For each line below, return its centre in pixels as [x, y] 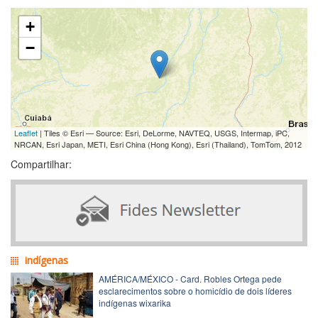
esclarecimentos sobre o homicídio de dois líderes [195, 290]
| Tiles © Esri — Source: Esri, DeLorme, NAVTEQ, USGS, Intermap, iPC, [164, 132]
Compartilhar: [41, 164]
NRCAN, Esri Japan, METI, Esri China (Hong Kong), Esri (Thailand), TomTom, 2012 [158, 144]
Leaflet [26, 132]
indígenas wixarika [135, 302]
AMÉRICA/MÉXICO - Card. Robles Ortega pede [190, 278]
